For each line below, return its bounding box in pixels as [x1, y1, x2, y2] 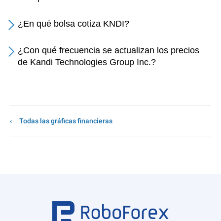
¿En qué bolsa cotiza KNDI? [18, 19, 129, 29]
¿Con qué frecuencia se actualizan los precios [18, 45, 199, 55]
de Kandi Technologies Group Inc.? [18, 57, 156, 67]
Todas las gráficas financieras [19, 117, 112, 125]
